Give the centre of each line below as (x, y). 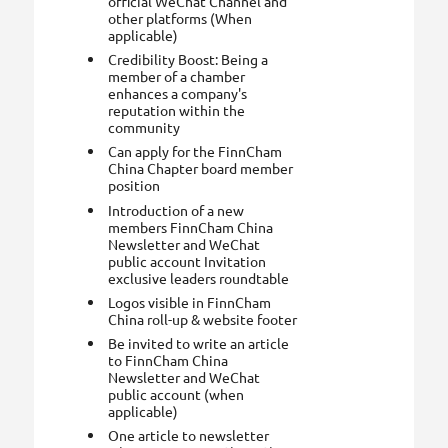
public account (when (176, 394)
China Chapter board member (201, 168)
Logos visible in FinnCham (190, 301)
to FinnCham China (168, 360)
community (144, 127)
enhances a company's (178, 93)
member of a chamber (177, 76)
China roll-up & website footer (203, 318)
